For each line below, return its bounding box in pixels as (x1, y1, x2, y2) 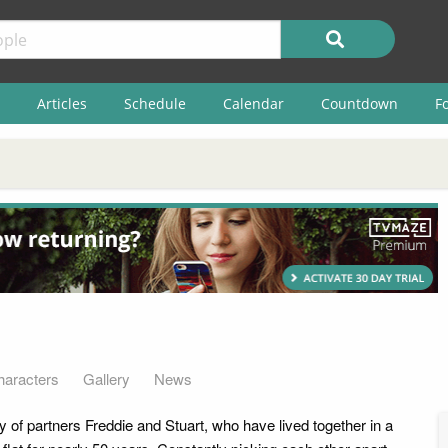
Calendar (222, 93, 284, 113)
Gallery (83, 367, 130, 389)
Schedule (123, 93, 186, 113)
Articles (36, 93, 87, 113)
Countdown (320, 93, 398, 113)
